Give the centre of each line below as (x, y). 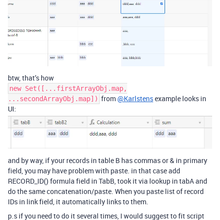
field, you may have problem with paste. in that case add (94, 170)
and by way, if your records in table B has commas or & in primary (108, 160)
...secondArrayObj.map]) (53, 99)
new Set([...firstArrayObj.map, (68, 89)
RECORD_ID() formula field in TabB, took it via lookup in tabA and (108, 181)
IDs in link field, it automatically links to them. (78, 201)
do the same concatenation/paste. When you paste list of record (106, 191)
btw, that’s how (31, 78)
